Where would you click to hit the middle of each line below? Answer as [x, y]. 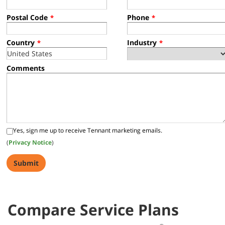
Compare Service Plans [93, 210]
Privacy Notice [30, 142]
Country [21, 42]
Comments [26, 68]
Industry [142, 42]
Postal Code [27, 17]
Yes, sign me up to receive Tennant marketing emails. [88, 130]
